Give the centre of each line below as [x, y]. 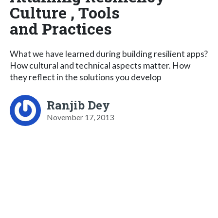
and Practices [61, 28]
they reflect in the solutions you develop [86, 77]
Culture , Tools [65, 12]
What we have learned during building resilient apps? [109, 54]
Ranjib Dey [78, 105]
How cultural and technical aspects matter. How [100, 65]
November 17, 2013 [80, 117]
